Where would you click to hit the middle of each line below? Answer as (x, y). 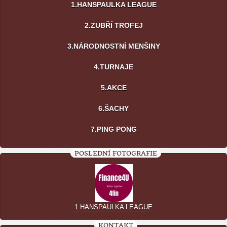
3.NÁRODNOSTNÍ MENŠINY (113, 46)
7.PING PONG (113, 129)
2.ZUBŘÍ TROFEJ (113, 26)
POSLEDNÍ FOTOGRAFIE (116, 154)
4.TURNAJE (113, 67)
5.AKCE (113, 88)
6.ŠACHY (113, 109)
